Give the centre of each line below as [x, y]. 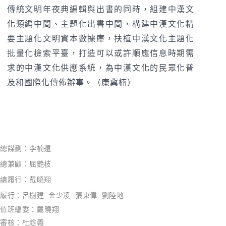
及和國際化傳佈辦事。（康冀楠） [71, 83]
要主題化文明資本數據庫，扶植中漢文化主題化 [101, 39]
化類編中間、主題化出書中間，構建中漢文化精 [101, 24]
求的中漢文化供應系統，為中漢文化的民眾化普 [101, 68]
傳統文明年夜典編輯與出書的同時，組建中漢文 [101, 10]
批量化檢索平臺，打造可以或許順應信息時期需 [101, 54]
